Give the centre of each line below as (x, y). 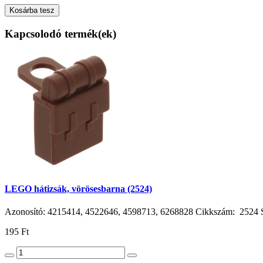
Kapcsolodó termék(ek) (60, 33)
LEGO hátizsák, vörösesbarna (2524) (78, 188)
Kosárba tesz (32, 11)
